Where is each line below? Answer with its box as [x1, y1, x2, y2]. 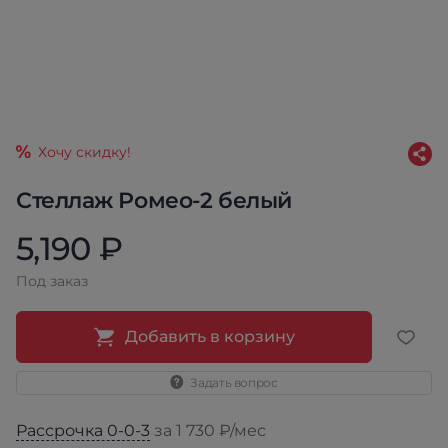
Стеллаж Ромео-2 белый [16, 187, 292, 214]
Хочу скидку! [38, 143, 131, 161]
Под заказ [16, 272, 88, 290]
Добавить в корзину [125, 327, 295, 346]
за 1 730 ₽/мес [150, 421, 266, 440]
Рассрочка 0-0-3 [16, 421, 150, 440]
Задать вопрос [190, 375, 278, 390]
